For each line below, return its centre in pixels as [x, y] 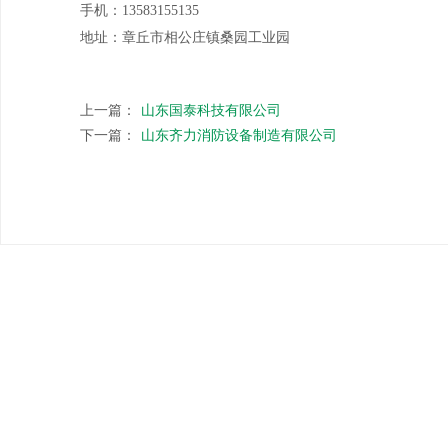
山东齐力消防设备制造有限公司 [239, 135]
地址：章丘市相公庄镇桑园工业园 [185, 37]
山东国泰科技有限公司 [211, 110]
